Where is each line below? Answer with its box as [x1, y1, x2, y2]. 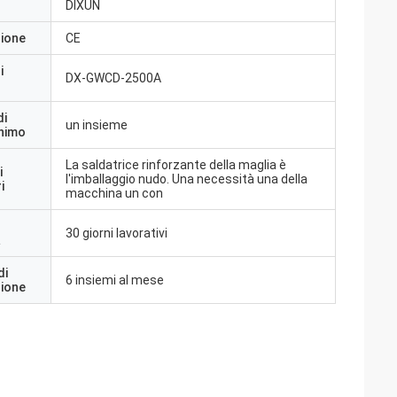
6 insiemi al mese [66, 273, 164, 287]
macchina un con [66, 186, 163, 200]
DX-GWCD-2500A [66, 71, 161, 85]
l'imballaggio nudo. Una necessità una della [66, 172, 307, 186]
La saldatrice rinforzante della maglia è [66, 158, 286, 172]
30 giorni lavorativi [66, 226, 167, 240]
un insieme [66, 118, 128, 132]
